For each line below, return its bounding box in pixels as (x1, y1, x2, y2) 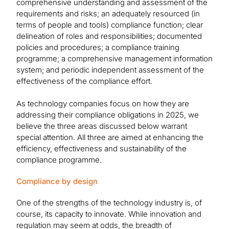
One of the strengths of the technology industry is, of (16, 198, 202, 208)
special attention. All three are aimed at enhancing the (16, 132, 203, 143)
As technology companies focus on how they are (16, 99, 189, 109)
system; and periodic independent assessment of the (16, 65, 204, 75)
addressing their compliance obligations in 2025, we (16, 110, 199, 120)
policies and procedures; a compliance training (16, 42, 179, 53)
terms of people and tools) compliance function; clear (16, 20, 203, 30)
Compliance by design (16, 176, 98, 187)
